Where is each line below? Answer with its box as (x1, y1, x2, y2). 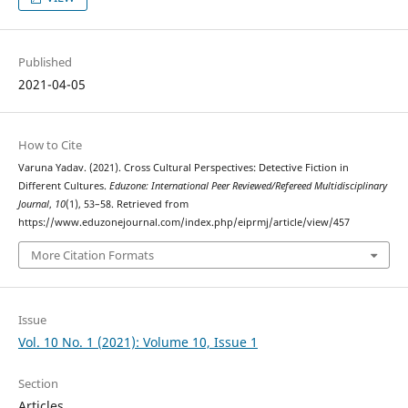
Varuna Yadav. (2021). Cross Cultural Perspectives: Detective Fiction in (17, 161, 349, 175)
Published (17, 54, 72, 71)
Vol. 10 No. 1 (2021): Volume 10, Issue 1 (17, 332, 258, 351)
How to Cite (17, 137, 82, 154)
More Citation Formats (30, 246, 154, 263)
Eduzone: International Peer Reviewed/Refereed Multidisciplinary (108, 179, 387, 193)
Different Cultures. (17, 179, 109, 193)
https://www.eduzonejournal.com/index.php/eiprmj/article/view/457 (17, 216, 350, 229)
